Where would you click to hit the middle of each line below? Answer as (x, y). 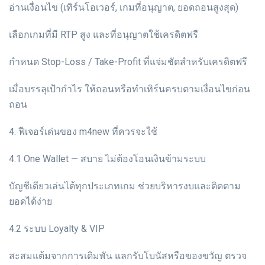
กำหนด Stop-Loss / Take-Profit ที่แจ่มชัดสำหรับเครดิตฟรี (128, 62)
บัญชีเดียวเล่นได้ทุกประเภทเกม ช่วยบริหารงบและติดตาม (125, 186)
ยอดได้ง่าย (30, 201)
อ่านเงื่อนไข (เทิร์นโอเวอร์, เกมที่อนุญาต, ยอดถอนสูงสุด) (124, 7)
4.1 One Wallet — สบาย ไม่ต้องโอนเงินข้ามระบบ (107, 159)
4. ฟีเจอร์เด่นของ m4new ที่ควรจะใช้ (83, 131)
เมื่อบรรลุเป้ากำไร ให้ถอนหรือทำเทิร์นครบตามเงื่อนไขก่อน (130, 89)
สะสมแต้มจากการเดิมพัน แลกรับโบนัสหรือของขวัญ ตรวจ (128, 256)
